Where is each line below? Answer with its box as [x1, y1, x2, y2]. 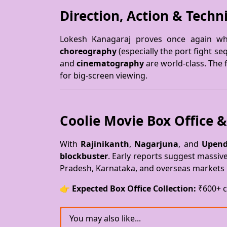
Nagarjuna [134, 138, 179, 149]
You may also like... [69, 213, 141, 224]
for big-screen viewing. [60, 70, 147, 81]
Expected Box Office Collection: [72, 183, 196, 194]
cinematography [77, 58, 144, 69]
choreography [60, 46, 117, 57]
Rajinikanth [81, 138, 130, 149]
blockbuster [60, 150, 108, 162]
